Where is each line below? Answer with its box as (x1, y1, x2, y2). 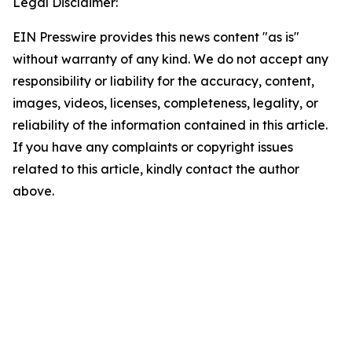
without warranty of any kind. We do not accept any (13, 51, 328, 67)
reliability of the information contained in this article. (13, 117, 328, 133)
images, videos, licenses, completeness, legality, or (13, 95, 318, 111)
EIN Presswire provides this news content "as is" (13, 29, 299, 45)
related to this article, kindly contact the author (13, 161, 299, 177)
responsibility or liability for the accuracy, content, (13, 73, 314, 89)
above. (13, 183, 54, 199)
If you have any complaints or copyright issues (13, 139, 293, 155)
